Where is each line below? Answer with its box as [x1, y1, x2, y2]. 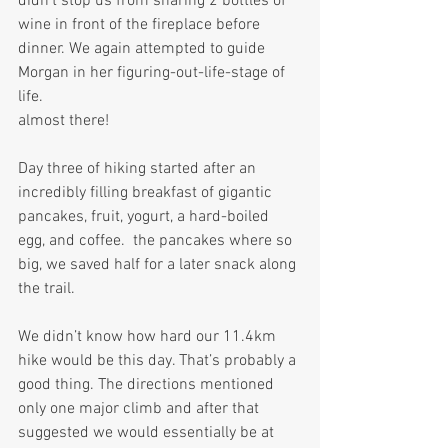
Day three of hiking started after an [18, 159, 260, 180]
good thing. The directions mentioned [18, 375, 278, 396]
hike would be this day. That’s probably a [18, 351, 300, 372]
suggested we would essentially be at [18, 423, 278, 444]
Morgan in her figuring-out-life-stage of [18, 63, 289, 84]
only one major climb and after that [18, 399, 263, 420]
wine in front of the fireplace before [18, 15, 264, 36]
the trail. [18, 279, 75, 300]
